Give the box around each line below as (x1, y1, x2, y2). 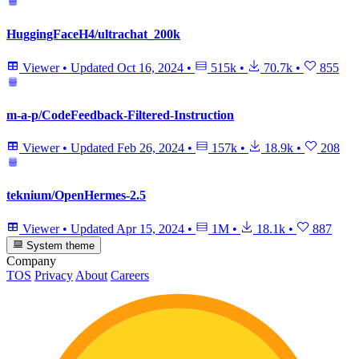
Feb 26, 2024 (117, 141, 184, 155)
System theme (23, 239, 95, 252)
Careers (111, 268, 149, 282)
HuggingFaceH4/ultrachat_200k (6, 27, 180, 42)
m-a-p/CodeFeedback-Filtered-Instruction (6, 107, 234, 122)
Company (6, 253, 56, 268)
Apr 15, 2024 (116, 221, 184, 236)
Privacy (34, 268, 73, 282)
